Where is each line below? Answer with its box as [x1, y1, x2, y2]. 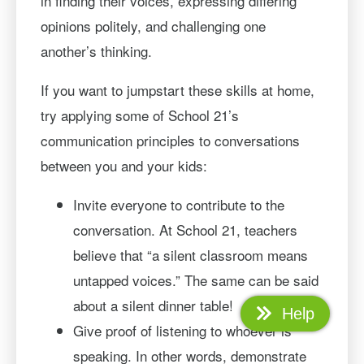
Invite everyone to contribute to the [72, 193, 284, 214]
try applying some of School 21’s [40, 104, 239, 125]
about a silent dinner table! [72, 294, 233, 315]
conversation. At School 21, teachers [72, 219, 297, 240]
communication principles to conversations [40, 129, 300, 150]
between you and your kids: [40, 154, 207, 175]
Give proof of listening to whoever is [72, 319, 292, 340]
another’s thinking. [40, 40, 152, 61]
